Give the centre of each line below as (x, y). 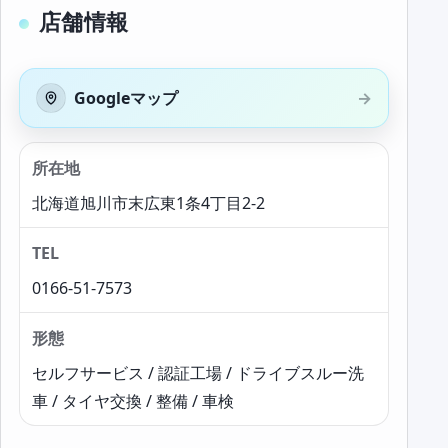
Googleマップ (126, 98)
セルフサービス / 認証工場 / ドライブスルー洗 (198, 373)
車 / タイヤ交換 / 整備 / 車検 (133, 401)
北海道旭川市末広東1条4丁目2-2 (148, 203)
